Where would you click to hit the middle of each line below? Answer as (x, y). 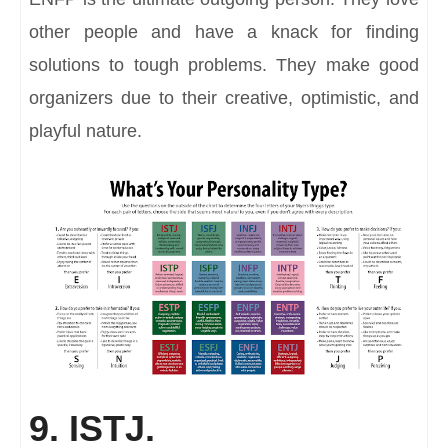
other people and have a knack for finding (224, 32)
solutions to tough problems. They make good (224, 65)
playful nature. (85, 131)
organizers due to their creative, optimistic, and (224, 98)
